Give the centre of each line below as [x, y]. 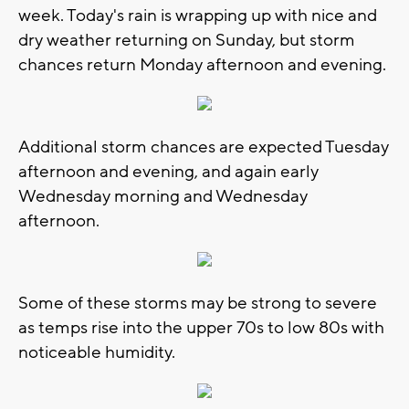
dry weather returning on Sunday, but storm [187, 41]
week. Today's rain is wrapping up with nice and [198, 16]
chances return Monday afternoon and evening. [202, 65]
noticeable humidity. [97, 353]
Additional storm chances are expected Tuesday [204, 147]
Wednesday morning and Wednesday [163, 197]
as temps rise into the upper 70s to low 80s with [201, 328]
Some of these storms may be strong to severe [198, 304]
